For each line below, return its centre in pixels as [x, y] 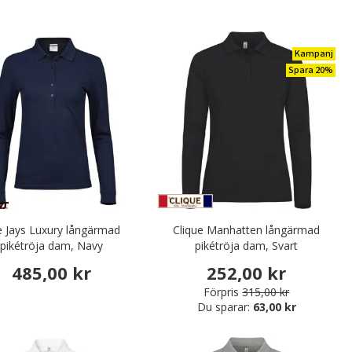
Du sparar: [225, 306]
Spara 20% [311, 70]
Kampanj [314, 54]
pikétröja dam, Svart [247, 246]
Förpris [222, 291]
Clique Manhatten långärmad [247, 230]
